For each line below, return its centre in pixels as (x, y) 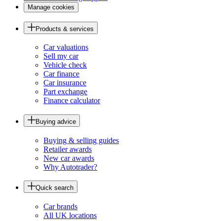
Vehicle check (65, 65)
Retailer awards (68, 149)
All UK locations (70, 216)
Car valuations (66, 47)
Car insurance (65, 83)
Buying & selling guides (81, 140)
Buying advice (56, 121)
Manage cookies (51, 7)
